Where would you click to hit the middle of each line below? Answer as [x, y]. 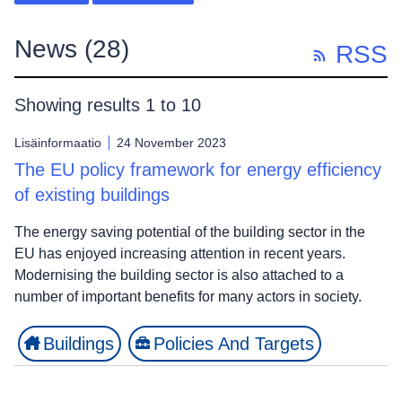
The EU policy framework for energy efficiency [198, 169]
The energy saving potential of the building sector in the [190, 232]
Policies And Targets [234, 343]
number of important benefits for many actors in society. [190, 296]
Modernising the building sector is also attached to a [179, 275]
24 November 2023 [171, 142]
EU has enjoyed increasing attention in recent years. [180, 253]
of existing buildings [92, 194]
